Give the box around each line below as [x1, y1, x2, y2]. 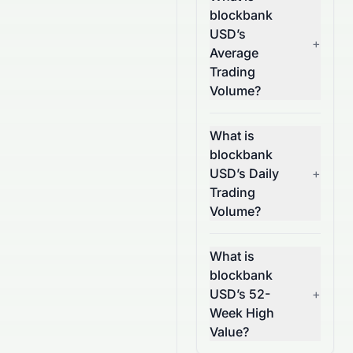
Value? [210, 324, 249, 340]
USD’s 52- [210, 286, 270, 302]
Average [210, 45, 258, 61]
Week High [210, 305, 274, 321]
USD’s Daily [210, 165, 279, 181]
